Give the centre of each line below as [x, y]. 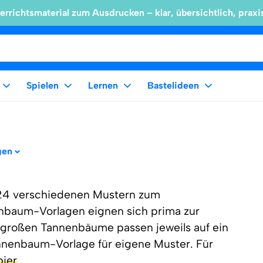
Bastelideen [173, 85]
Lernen [103, 85]
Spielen [43, 85]
